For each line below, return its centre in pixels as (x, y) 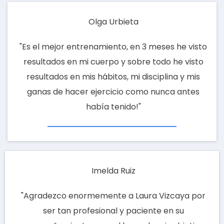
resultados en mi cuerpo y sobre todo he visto (113, 62)
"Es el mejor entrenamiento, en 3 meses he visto (113, 47)
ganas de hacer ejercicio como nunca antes (113, 92)
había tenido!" (113, 107)
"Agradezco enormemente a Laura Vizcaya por (113, 196)
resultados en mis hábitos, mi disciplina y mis (113, 77)
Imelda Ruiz (113, 171)
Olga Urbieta (113, 22)
